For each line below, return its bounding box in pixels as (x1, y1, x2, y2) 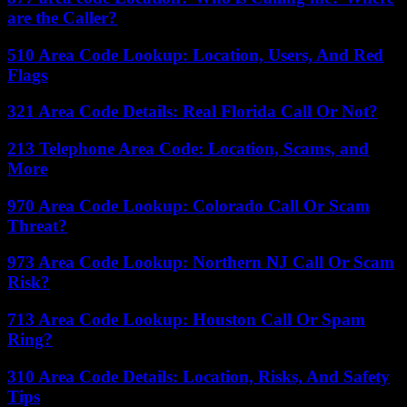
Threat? (7, 215, 67, 235)
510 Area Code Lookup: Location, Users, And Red (7, 45, 383, 65)
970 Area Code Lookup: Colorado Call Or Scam (7, 195, 370, 215)
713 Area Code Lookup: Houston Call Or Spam (7, 310, 365, 330)
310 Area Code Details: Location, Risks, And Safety (7, 366, 390, 386)
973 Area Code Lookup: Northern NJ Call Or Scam (7, 253, 394, 273)
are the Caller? (7, 7, 117, 27)
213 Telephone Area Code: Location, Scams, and (7, 139, 369, 158)
